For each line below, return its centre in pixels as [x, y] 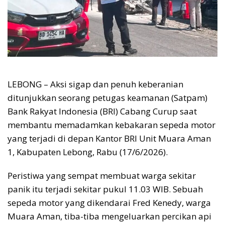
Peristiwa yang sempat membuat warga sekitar [102, 175]
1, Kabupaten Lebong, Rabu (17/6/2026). [88, 152]
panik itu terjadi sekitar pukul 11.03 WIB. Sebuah [105, 189]
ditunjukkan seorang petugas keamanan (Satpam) [107, 97]
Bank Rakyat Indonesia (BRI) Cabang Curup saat [102, 111]
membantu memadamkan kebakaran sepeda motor [111, 125]
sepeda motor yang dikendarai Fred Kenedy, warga [109, 202]
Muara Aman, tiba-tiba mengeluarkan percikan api [109, 216]
